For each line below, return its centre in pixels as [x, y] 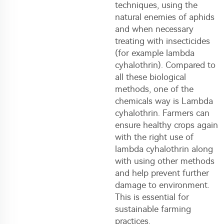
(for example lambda [155, 53]
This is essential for [152, 197]
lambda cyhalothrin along [164, 149]
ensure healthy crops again [166, 125]
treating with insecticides [162, 41]
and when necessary [154, 29]
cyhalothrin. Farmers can [162, 113]
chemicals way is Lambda [164, 101]
